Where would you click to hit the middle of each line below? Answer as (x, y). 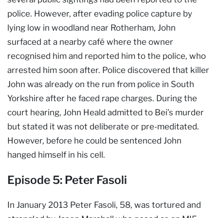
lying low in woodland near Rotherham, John (91, 27)
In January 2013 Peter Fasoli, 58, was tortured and (104, 205)
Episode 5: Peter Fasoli (67, 180)
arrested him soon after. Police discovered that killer (108, 70)
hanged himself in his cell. (56, 154)
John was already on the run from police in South (101, 84)
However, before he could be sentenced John (94, 140)
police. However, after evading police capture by (100, 13)
